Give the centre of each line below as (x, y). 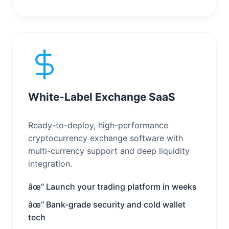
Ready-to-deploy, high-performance (98, 125)
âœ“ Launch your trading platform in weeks (112, 186)
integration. (50, 163)
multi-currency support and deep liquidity (109, 151)
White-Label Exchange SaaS (102, 97)
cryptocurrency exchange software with (106, 138)
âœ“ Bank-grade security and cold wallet (107, 204)
